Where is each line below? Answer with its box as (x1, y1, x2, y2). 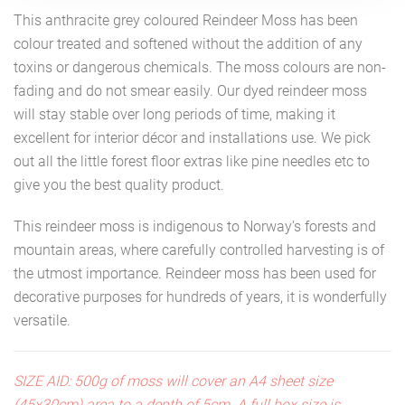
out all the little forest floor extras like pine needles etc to (14, 153, 370, 171)
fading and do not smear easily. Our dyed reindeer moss (14, 82, 367, 100)
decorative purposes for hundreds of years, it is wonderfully (14, 288, 387, 306)
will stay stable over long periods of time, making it (14, 106, 335, 124)
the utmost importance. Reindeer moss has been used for (14, 265, 376, 283)
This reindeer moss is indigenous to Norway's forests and (14, 218, 376, 236)
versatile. (14, 312, 71, 330)
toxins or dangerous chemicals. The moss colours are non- (14, 59, 386, 77)
